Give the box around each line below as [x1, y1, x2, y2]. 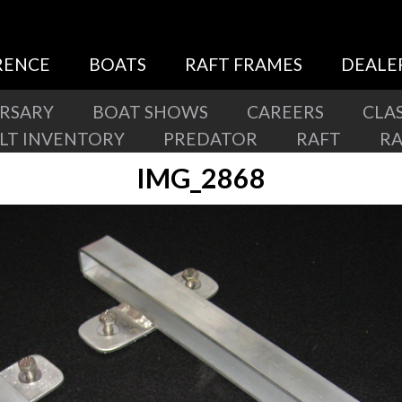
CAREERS [247, 101, 324, 122]
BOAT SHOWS [92, 101, 208, 122]
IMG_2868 [136, 162, 266, 194]
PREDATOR [163, 128, 258, 149]
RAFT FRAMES [185, 54, 302, 74]
